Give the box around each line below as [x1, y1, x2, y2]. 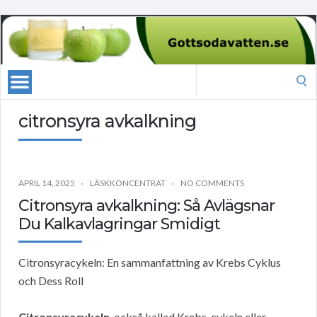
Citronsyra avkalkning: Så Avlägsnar [18, 196, 275, 216]
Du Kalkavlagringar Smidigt [18, 214, 220, 234]
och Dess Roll [18, 274, 83, 288]
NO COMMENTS [180, 178, 244, 189]
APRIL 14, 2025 [18, 178, 75, 189]
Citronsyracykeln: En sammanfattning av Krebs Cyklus [18, 255, 281, 270]
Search [195, 66, 228, 80]
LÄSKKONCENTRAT [90, 178, 166, 189]
